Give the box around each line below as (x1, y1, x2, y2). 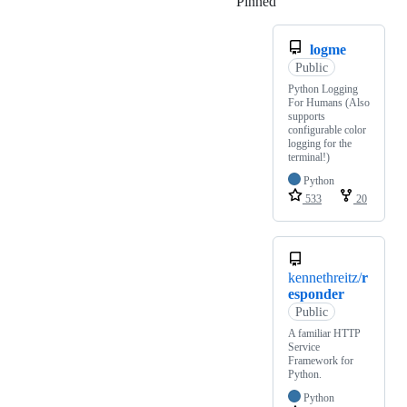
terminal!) (288, 151, 330, 164)
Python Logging (288, 83, 358, 96)
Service (288, 341, 320, 354)
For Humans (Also (288, 96, 370, 110)
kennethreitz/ (288, 270, 362, 286)
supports (288, 110, 325, 124)
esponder (288, 286, 344, 303)
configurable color (288, 124, 366, 137)
